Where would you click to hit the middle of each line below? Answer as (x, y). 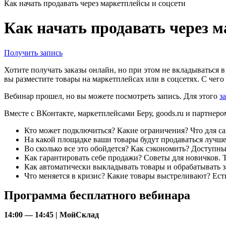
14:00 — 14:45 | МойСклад (51, 214)
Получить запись (33, 52)
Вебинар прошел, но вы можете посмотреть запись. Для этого (112, 96)
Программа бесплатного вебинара (97, 195)
